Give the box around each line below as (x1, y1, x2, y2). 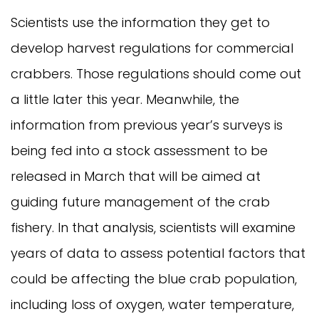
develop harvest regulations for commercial (11, 39, 293, 58)
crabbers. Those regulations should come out (11, 65, 301, 83)
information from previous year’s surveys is (11, 116, 283, 135)
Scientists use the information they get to (11, 14, 270, 32)
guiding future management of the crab (11, 193, 270, 211)
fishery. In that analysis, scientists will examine (11, 219, 296, 237)
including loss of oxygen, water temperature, (11, 296, 294, 314)
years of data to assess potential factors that (11, 244, 305, 263)
